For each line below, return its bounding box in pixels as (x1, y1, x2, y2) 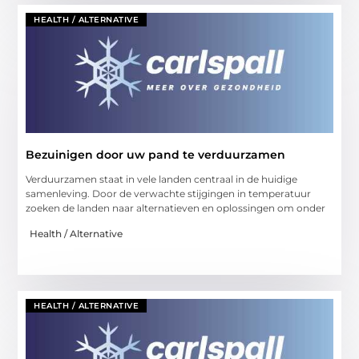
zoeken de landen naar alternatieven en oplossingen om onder (26, 201, 326, 214)
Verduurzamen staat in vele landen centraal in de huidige (26, 172, 298, 185)
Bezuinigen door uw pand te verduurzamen (26, 147, 286, 162)
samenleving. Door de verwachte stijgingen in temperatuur (26, 187, 312, 200)
